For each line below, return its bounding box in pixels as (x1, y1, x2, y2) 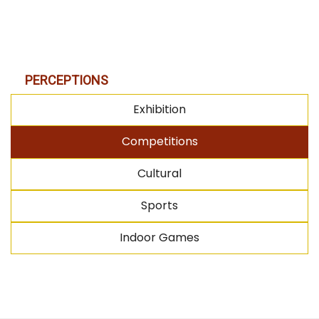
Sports (141, 197, 178, 214)
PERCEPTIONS (25, 72, 108, 88)
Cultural (137, 164, 182, 182)
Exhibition (133, 100, 186, 117)
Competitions (121, 132, 198, 150)
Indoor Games (120, 229, 199, 246)
